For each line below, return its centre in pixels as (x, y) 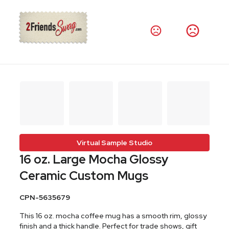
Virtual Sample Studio (114, 143)
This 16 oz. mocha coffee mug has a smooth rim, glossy (113, 216)
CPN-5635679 (45, 197)
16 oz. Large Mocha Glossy (94, 159)
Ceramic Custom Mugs (84, 176)
